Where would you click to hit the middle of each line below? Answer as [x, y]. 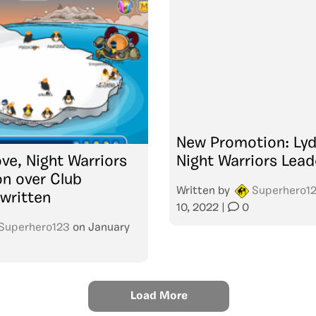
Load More [159, 296]
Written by [205, 191]
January [109, 227]
